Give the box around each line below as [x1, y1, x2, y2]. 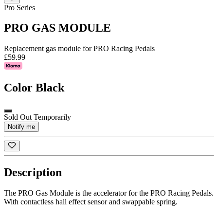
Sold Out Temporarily [4, 113, 71, 122]
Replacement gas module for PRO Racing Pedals [4, 44, 155, 53]
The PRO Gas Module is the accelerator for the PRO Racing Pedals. [4, 189, 214, 198]
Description [4, 166, 62, 179]
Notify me [8, 123, 35, 131]
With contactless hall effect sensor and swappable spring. [4, 198, 178, 206]
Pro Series [4, 3, 35, 12]
